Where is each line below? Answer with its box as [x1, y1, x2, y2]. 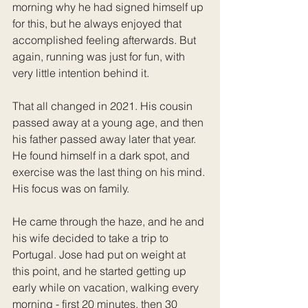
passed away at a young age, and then [12, 115, 206, 129]
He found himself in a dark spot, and [12, 148, 192, 162]
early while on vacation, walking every [12, 280, 201, 294]
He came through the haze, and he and [12, 214, 207, 228]
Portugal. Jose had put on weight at [12, 247, 188, 261]
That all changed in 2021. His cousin [12, 98, 195, 113]
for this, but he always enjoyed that [12, 16, 184, 30]
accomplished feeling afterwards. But [12, 32, 199, 47]
